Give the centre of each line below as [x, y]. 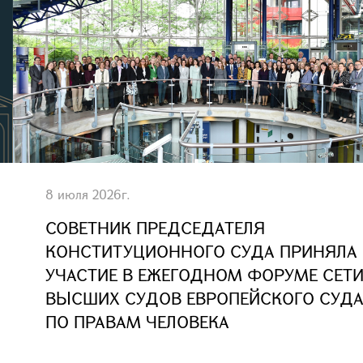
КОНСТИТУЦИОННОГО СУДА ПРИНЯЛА [201, 251]
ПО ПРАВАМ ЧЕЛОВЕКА [137, 322]
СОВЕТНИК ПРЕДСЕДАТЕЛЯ [155, 228]
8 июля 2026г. [88, 194]
